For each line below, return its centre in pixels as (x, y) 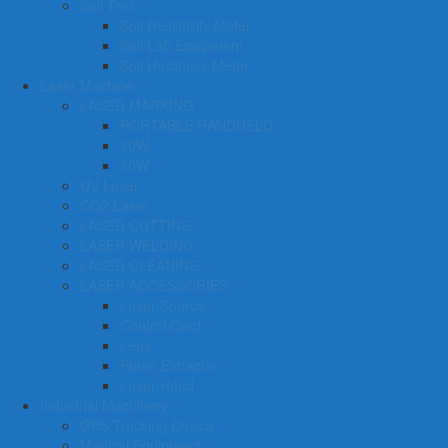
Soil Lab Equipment (181, 45)
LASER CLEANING (140, 265)
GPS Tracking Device (147, 425)
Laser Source (162, 305)
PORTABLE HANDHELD (196, 125)
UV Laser (109, 185)
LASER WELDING (137, 245)
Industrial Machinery (104, 405)
